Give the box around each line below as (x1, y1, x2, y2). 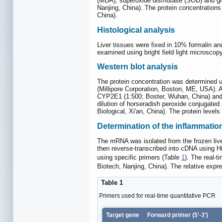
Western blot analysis (97, 62, 178, 71)
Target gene (106, 211, 139, 219)
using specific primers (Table (97, 154, 181, 162)
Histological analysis (97, 25, 175, 34)
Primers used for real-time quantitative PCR (99, 192, 216, 199)
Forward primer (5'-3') (147, 211, 208, 219)
